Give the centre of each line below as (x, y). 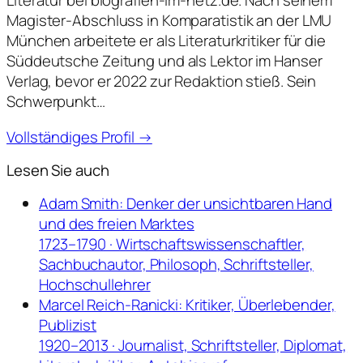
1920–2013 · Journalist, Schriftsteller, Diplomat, (193, 345)
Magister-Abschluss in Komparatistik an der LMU (169, 21)
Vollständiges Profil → (79, 137)
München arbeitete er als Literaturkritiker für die (166, 41)
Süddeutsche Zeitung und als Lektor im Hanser (164, 61)
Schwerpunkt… (56, 102)
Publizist (68, 325)
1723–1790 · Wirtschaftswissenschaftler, (173, 243)
